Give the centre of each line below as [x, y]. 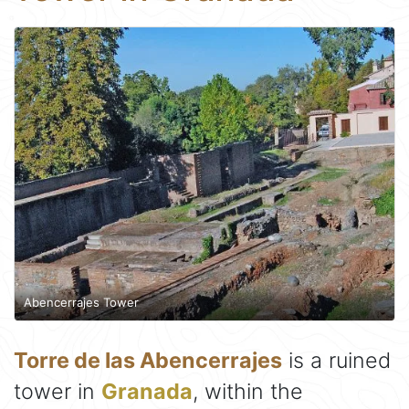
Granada [147, 392]
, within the [248, 392]
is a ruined [336, 361]
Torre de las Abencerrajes [148, 361]
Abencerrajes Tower [81, 302]
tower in [58, 392]
